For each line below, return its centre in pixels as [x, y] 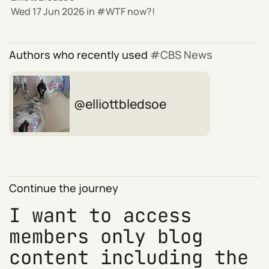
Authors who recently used [80, 55]
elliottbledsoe [126, 104]
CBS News [187, 55]
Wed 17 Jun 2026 [48, 12]
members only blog [106, 236]
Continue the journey [64, 188]
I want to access [101, 215]
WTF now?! [131, 12]
